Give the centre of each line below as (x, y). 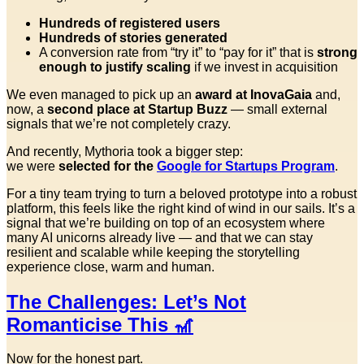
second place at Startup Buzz (137, 109)
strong (337, 52)
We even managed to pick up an (101, 94)
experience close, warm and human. (110, 266)
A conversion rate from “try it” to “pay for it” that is (178, 52)
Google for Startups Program (246, 166)
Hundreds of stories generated (133, 37)
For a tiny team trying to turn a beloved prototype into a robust (182, 193)
